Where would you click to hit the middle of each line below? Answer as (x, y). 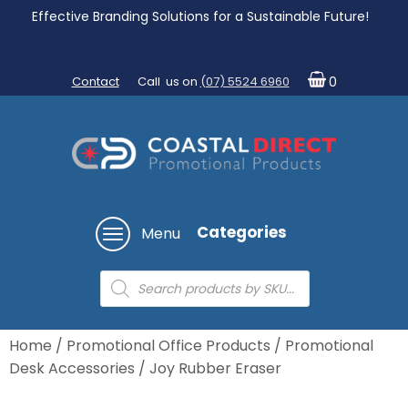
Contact (95, 82)
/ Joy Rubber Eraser (208, 369)
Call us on (168, 82)
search (124, 296)
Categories (242, 232)
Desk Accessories (72, 369)
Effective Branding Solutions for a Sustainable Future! (202, 16)
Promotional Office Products (168, 346)
